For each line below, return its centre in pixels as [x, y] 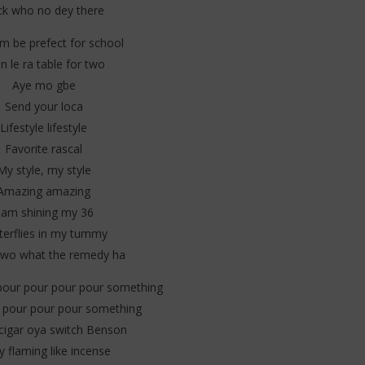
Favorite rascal [44, 149]
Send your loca [44, 107]
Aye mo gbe [44, 86]
